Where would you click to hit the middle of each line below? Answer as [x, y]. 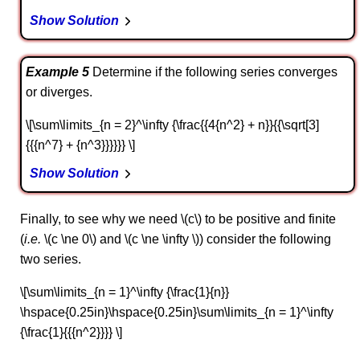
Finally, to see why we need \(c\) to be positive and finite [178, 219]
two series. [51, 259]
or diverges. [59, 92]
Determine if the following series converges [213, 72]
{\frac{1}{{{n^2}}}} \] [71, 332]
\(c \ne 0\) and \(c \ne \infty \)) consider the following [186, 239]
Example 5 [57, 72]
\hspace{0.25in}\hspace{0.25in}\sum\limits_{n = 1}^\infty [177, 312]
